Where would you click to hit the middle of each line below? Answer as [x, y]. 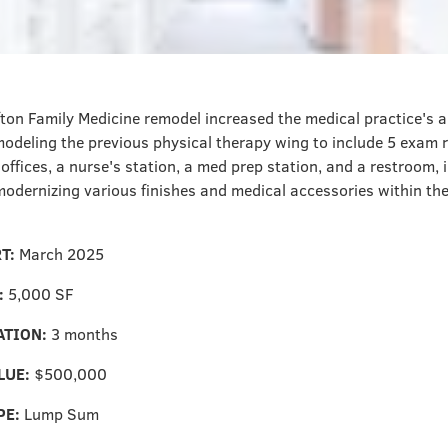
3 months [84, 333]
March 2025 [61, 253]
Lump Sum [61, 413]
